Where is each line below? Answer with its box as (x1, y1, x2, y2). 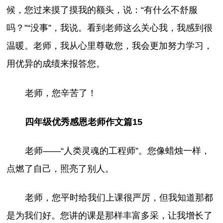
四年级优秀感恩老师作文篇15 (24, 116, 142, 127)
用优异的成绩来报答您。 (6, 59, 106, 69)
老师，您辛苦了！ (24, 88, 97, 98)
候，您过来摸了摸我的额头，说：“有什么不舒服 (6, 5, 198, 15)
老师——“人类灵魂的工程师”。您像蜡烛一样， (24, 145, 210, 156)
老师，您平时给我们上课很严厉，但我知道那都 (24, 192, 213, 203)
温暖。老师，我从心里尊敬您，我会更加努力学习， (6, 41, 213, 51)
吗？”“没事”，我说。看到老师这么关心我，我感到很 (6, 23, 213, 33)
